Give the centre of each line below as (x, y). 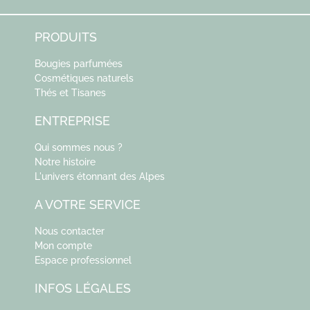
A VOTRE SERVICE (88, 205)
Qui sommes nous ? (79, 148)
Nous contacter (70, 231)
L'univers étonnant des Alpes (100, 177)
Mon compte (63, 246)
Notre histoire (65, 162)
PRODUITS (66, 37)
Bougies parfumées (79, 64)
